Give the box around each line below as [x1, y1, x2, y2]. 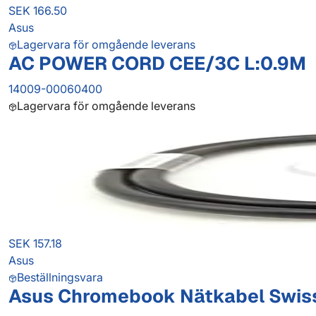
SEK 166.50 [8, 4, 67, 18]
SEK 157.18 [8, 236, 62, 251]
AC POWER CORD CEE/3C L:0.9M [8, 51, 306, 76]
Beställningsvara [17, 270, 103, 285]
